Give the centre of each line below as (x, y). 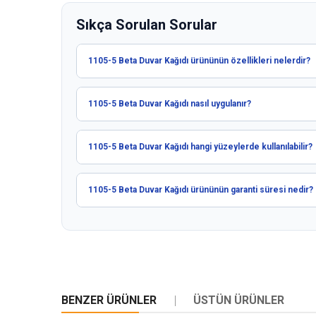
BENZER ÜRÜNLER (109, 300)
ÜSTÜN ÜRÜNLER (239, 300)
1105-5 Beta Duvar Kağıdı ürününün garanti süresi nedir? (201, 190)
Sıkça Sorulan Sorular (147, 25)
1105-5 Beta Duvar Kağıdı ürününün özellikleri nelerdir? (199, 61)
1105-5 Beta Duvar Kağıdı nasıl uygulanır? (170, 104)
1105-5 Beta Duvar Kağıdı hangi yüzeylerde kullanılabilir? (200, 147)
